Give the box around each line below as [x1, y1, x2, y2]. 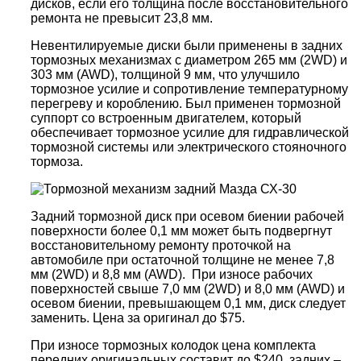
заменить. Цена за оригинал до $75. [31, 310, 245, 325]
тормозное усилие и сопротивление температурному [31, 81, 348, 96]
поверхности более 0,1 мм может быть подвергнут [31, 223, 332, 238]
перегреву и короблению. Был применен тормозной [31, 96, 341, 110]
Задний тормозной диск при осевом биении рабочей [31, 209, 344, 223]
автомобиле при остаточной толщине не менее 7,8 [31, 252, 334, 267]
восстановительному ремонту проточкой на [31, 238, 291, 252]
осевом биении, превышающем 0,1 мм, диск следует [31, 296, 346, 310]
